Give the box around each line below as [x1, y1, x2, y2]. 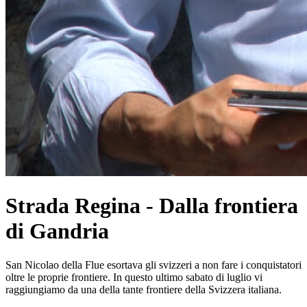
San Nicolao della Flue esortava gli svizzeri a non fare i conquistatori [5, 258, 302, 271]
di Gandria [5, 219, 109, 244]
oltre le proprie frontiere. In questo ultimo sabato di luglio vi [5, 271, 262, 283]
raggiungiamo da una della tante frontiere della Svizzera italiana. [5, 283, 282, 295]
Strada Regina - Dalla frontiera [5, 193, 298, 219]
